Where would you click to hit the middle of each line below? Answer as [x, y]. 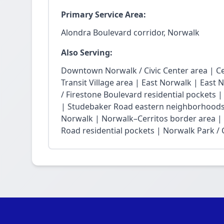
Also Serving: [87, 52]
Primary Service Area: [103, 14]
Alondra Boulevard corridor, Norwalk [130, 32]
